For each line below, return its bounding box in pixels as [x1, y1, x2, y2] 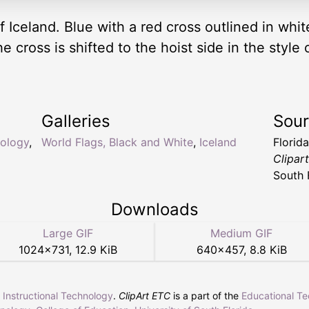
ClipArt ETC [119, 290, 170, 302]
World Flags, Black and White [41, 135, 193, 150]
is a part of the [170, 290, 241, 302]
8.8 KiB [249, 243, 287, 257]
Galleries [41, 111, 110, 132]
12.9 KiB [74, 243, 117, 257]
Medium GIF [210, 226, 272, 241]
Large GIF [42, 226, 93, 241]
